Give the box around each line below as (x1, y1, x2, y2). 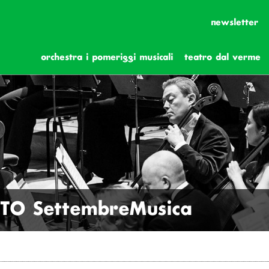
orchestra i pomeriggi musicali (41, 52, 173, 64)
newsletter (210, 17, 258, 29)
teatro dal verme (184, 52, 261, 64)
